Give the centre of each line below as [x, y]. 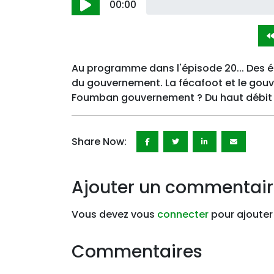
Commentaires [137, 252]
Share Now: [99, 141]
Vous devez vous [114, 214]
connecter [183, 214]
